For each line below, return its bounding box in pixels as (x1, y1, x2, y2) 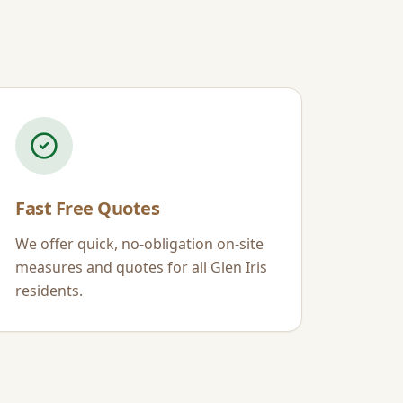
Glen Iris (210, 257, 267, 277)
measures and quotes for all (15, 257, 210, 277)
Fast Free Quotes (15, 196, 159, 220)
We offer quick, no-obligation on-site (15, 234, 264, 254)
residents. (15, 281, 83, 300)
